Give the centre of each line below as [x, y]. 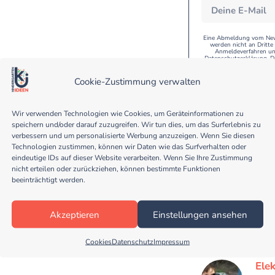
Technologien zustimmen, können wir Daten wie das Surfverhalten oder [129, 146]
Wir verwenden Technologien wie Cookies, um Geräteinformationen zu [128, 113]
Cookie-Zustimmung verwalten [137, 81]
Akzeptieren [74, 214]
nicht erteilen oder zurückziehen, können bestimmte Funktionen [116, 168]
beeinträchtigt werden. [48, 180]
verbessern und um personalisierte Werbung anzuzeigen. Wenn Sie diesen [133, 135]
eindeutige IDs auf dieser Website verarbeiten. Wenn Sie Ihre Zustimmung [132, 157]
